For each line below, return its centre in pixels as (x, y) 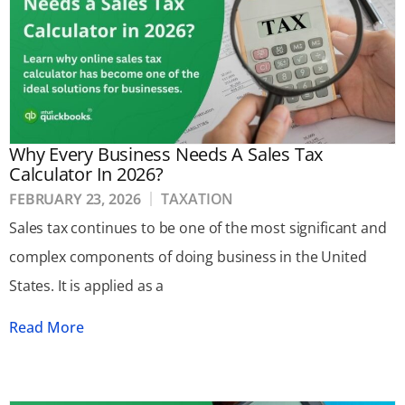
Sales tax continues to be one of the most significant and (198, 228)
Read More (47, 328)
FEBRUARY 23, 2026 (75, 199)
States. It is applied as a (87, 286)
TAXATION (198, 199)
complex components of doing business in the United (188, 257)
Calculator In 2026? (89, 174)
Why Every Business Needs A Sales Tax (166, 155)
